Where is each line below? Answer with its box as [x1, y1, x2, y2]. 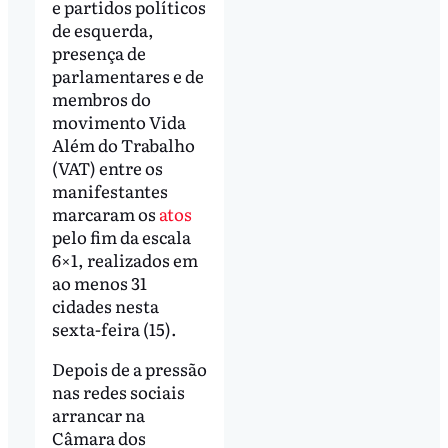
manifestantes [51, 178, 168, 204]
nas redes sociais [51, 379, 185, 405]
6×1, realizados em [51, 247, 198, 273]
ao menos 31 [51, 270, 147, 296]
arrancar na [51, 402, 145, 428]
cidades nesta [51, 293, 159, 319]
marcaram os [51, 201, 159, 227]
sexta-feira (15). [51, 316, 183, 342]
